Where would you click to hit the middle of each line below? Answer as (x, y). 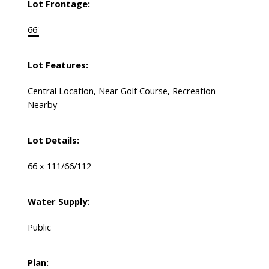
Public (39, 227)
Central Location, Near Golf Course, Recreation (121, 91)
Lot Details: (53, 140)
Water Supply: (58, 201)
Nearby (42, 105)
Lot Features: (58, 65)
